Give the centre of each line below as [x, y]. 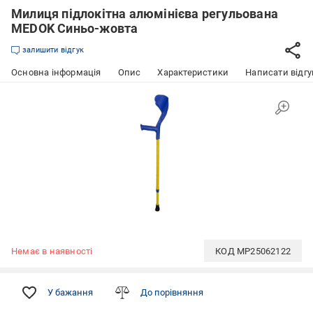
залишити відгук [53, 50]
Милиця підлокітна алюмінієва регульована [145, 14]
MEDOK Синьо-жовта [75, 28]
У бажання [70, 292]
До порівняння [172, 292]
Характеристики [193, 72]
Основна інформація [56, 72]
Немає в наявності [52, 251]
